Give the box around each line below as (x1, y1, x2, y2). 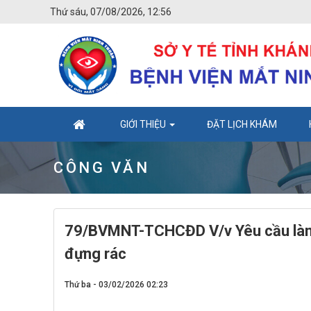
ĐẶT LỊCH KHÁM (207, 119, 277, 130)
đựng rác (65, 245, 126, 262)
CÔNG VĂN (53, 159, 149, 176)
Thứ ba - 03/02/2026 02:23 (65, 280, 168, 289)
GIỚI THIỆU (120, 119, 168, 130)
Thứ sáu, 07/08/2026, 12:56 (50, 6, 171, 17)
